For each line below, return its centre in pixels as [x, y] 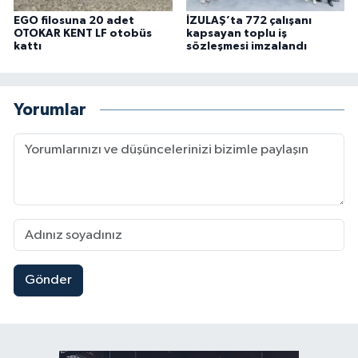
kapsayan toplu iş [236, 33]
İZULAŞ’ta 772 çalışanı [249, 20]
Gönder [48, 280]
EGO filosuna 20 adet [74, 20]
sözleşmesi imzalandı [246, 46]
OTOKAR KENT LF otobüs [83, 33]
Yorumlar [50, 110]
